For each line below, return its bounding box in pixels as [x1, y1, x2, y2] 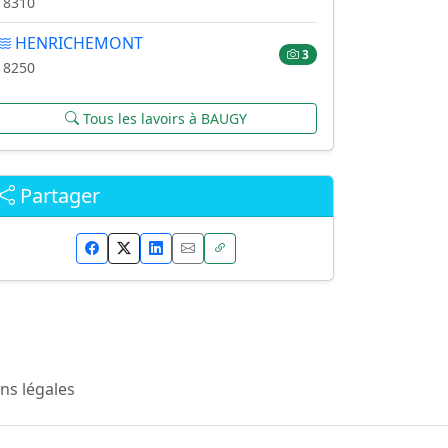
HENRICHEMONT [11, 31, 143, 54]
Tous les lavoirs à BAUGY [79, 108, 247, 128]
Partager [15, 181, 100, 209]
